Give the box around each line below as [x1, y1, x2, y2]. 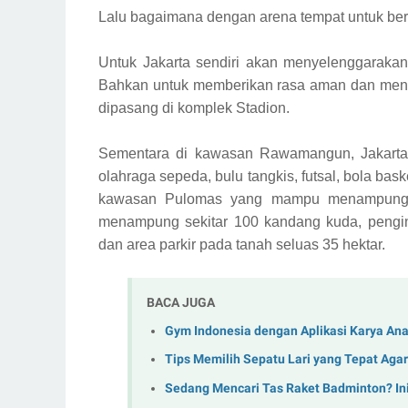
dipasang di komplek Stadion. [98, 100, 293, 116]
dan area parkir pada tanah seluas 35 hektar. [98, 237, 385, 252]
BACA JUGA [147, 295, 215, 310]
